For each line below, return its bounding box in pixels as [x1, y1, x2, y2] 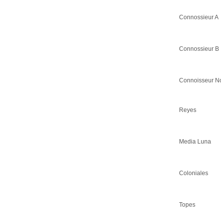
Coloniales [179, 169, 208, 177]
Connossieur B [179, 45, 219, 52]
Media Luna [179, 138, 211, 145]
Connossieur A [179, 13, 219, 21]
